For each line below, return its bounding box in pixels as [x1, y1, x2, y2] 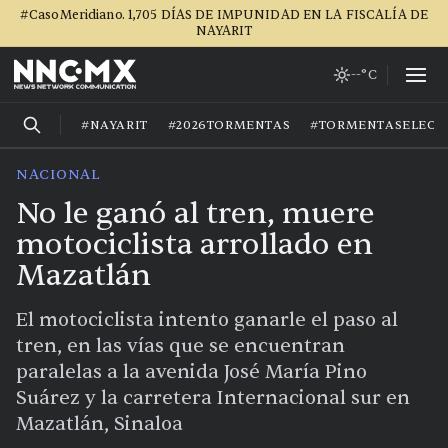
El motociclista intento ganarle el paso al [16, 308, 398, 332]
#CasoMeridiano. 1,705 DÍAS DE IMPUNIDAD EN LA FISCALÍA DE [19, 7, 429, 23]
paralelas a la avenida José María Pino [16, 360, 367, 384]
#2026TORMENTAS [167, 117, 291, 133]
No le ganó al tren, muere [16, 194, 375, 233]
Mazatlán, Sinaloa [16, 412, 183, 436]
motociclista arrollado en [16, 225, 373, 264]
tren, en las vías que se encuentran [16, 334, 345, 358]
